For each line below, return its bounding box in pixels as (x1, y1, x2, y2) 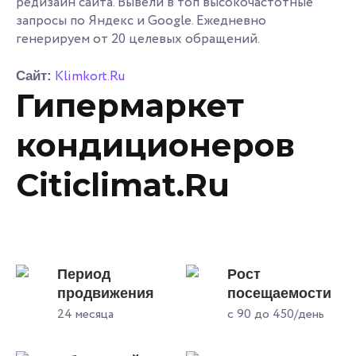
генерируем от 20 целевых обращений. (16, 29, 260, 49)
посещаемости (227, 284, 331, 301)
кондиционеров (16, 125, 295, 164)
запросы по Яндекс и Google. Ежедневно (16, 10, 266, 31)
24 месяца (57, 304, 114, 323)
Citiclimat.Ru (16, 164, 230, 204)
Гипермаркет (16, 85, 244, 125)
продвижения (57, 284, 154, 301)
